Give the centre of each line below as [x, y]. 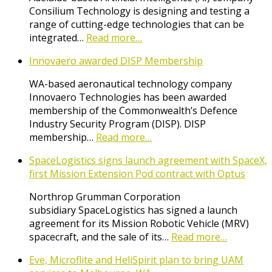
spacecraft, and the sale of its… [100, 236]
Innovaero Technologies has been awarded [128, 97]
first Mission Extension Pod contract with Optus [137, 173]
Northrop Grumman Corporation [105, 196]
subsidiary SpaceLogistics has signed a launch [133, 210]
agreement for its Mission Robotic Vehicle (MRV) [139, 223]
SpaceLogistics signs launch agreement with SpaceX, [148, 160]
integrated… [58, 37]
